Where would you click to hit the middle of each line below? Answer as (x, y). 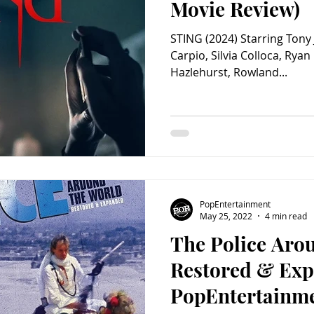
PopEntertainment (235, 204)
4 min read (286, 216)
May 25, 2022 (226, 216)
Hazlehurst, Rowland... (229, 72)
